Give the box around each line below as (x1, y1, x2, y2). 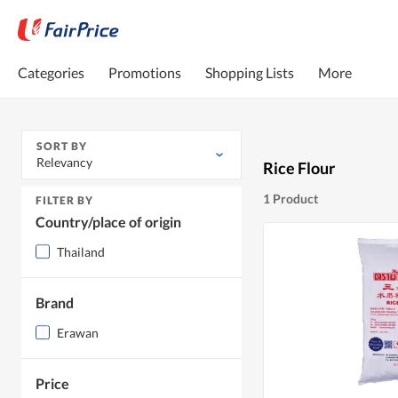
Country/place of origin (36, 213, 181, 231)
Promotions (108, 63, 181, 81)
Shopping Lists (205, 63, 294, 81)
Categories (18, 63, 84, 81)
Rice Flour (263, 157, 335, 178)
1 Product (263, 190, 318, 206)
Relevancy (36, 155, 92, 171)
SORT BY (36, 139, 87, 154)
